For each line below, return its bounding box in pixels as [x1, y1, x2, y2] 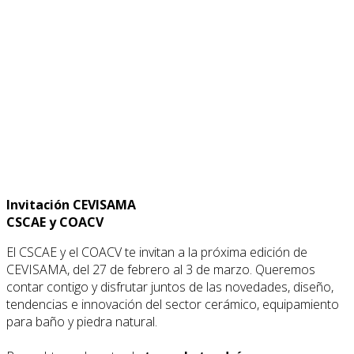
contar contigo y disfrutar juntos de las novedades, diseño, [6, 277, 333, 296]
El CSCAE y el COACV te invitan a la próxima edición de [6, 243, 307, 261]
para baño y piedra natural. [6, 312, 157, 330]
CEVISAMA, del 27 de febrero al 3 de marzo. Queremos [6, 260, 315, 278]
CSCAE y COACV [6, 213, 104, 231]
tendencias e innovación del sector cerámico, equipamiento [6, 295, 339, 313]
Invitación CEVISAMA [6, 195, 136, 213]
